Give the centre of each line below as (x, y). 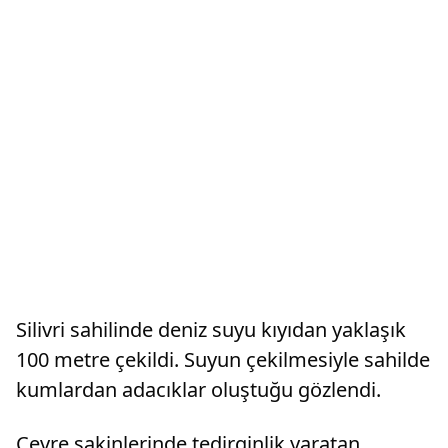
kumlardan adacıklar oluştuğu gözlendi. (198, 389)
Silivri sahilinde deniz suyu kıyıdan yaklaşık (211, 329)
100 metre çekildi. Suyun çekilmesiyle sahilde (223, 359)
